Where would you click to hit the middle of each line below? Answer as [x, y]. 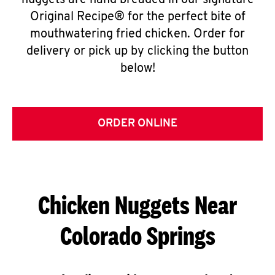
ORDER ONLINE [137, 124]
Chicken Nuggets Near [137, 205]
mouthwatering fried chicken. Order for [137, 34]
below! [137, 69]
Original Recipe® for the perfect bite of [137, 17]
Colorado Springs [137, 235]
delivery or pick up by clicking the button [137, 52]
